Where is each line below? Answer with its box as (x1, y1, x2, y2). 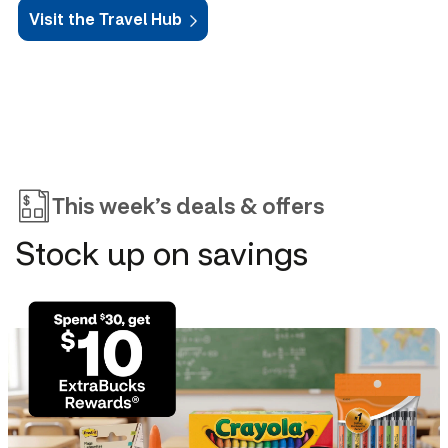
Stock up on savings (16, 231, 308, 273)
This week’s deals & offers (52, 190, 324, 220)
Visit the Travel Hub (29, 8, 182, 30)
